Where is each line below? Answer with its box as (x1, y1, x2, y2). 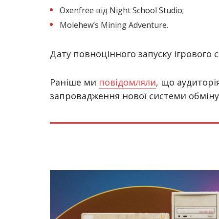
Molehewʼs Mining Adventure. (60, 20, 170, 30)
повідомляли (99, 76, 156, 88)
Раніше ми (50, 76, 99, 88)
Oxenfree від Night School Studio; (60, 5, 184, 16)
